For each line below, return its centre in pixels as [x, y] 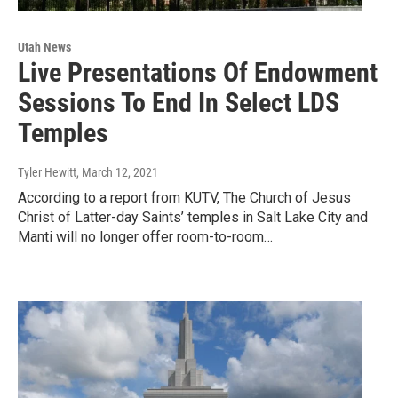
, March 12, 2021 [117, 173]
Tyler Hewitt [47, 173]
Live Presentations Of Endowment [198, 73]
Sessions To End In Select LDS [179, 103]
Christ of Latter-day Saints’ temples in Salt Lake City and [193, 218]
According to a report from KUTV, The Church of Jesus [184, 198]
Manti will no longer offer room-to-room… [145, 237]
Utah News [44, 48]
